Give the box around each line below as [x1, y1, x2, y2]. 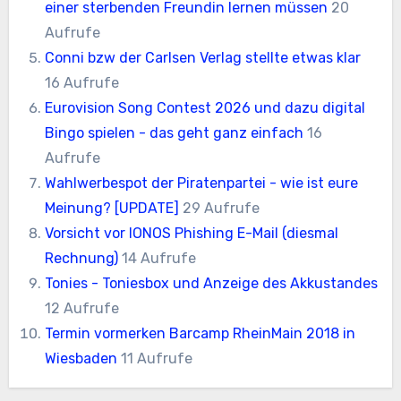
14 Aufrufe [122, 249, 197, 267]
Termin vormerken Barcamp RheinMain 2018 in [45, 324, 356, 342]
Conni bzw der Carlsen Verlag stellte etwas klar [45, 48, 362, 66]
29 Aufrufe [183, 199, 260, 217]
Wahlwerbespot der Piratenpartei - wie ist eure [45, 174, 359, 192]
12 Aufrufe [45, 299, 120, 317]
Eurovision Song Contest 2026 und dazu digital [45, 98, 366, 116]
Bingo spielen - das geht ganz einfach [45, 124, 304, 141]
